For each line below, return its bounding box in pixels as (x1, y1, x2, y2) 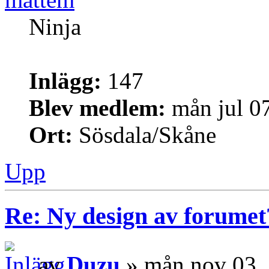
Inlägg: (29, 67, 101, 94)
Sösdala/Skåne (73, 121, 216, 148)
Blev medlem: (29, 94, 166, 121)
